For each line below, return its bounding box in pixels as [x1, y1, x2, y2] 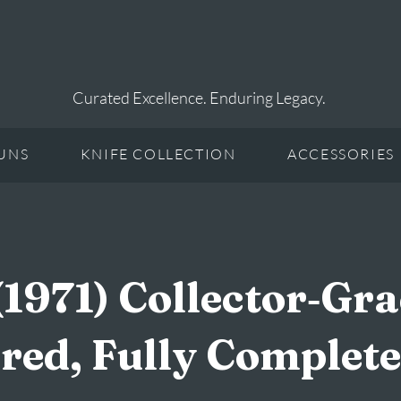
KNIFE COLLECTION [80, 145, 236, 163]
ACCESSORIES [287, 145, 395, 163]
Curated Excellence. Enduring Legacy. [73, 88, 327, 107]
